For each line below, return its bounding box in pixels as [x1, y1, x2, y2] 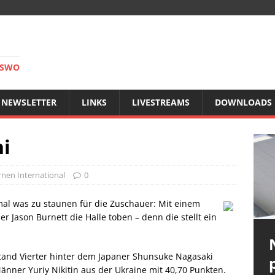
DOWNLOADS [215, 96, 272, 108]
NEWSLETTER [1, 96, 56, 108]
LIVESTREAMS [132, 96, 190, 108]
